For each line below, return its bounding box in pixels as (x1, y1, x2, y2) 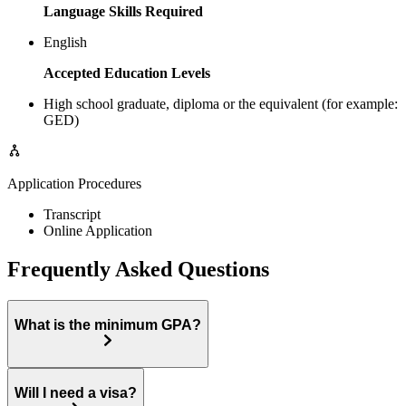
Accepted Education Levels (43, 65, 210, 82)
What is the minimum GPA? (14, 316, 201, 333)
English (43, 34, 87, 51)
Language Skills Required (43, 4, 203, 20)
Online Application (43, 223, 152, 239)
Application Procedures (7, 176, 141, 192)
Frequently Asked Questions (7, 257, 269, 282)
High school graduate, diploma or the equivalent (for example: (43, 96, 398, 112)
